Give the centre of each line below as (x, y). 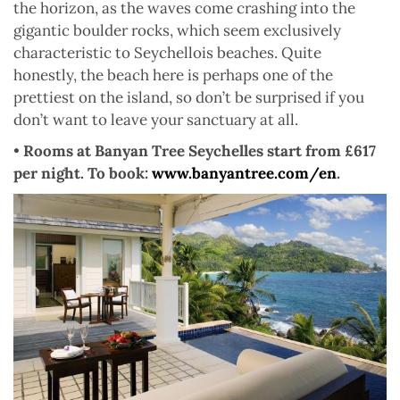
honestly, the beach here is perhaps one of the (173, 75)
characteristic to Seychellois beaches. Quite (167, 53)
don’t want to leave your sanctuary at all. (156, 120)
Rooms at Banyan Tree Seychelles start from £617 (200, 151)
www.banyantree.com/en (244, 174)
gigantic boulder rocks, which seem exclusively (177, 31)
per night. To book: (83, 174)
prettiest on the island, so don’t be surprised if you (189, 98)
